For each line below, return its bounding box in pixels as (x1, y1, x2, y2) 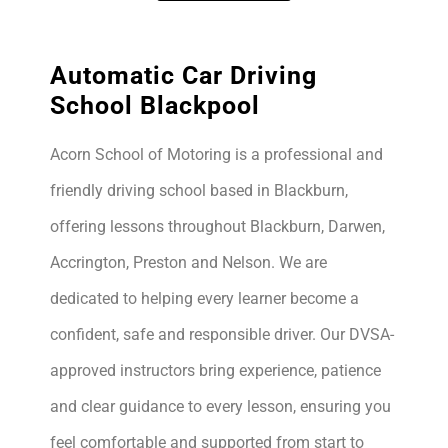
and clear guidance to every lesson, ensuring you (50, 397, 391, 416)
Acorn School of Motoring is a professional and (50, 145, 383, 164)
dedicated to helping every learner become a (50, 289, 359, 308)
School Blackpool (50, 91, 260, 120)
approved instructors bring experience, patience (50, 361, 381, 380)
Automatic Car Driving (50, 61, 317, 90)
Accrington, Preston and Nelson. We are (50, 253, 327, 272)
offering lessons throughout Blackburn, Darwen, (50, 217, 385, 236)
